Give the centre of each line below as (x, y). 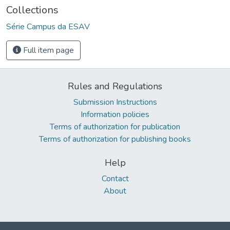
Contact (115, 178)
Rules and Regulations (115, 86)
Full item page (47, 50)
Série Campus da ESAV (48, 26)
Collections (32, 10)
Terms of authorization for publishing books (115, 139)
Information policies (115, 114)
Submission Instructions (115, 102)
